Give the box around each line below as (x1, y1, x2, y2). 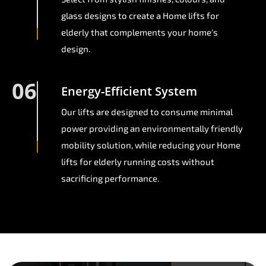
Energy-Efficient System (61, 83, 197, 100)
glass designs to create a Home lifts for (61, 10, 219, 21)
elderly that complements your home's (61, 27, 218, 38)
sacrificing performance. (61, 173, 159, 184)
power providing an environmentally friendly (61, 123, 243, 134)
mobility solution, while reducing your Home (61, 140, 240, 151)
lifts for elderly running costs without (61, 156, 214, 167)
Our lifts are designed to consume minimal (61, 106, 233, 118)
